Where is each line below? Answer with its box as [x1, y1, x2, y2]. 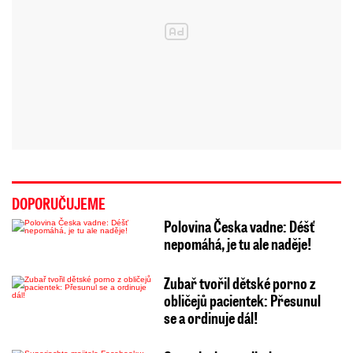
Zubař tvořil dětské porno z [163, 272, 316, 293]
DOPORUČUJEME [12, 192, 106, 214]
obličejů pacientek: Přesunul [163, 289, 321, 310]
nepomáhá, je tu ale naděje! [163, 232, 311, 254]
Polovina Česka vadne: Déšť [163, 215, 314, 236]
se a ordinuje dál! [163, 307, 258, 328]
